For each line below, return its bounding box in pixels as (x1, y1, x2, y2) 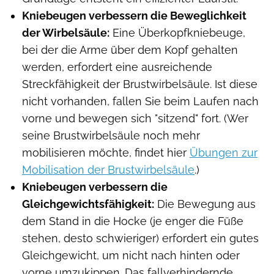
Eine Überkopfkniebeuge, (109, 26, 245, 40)
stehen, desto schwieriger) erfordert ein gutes (22, 232, 259, 245)
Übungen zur (190, 146, 257, 160)
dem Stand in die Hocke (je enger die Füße (22, 215, 243, 228)
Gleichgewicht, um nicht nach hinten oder (22, 249, 240, 262)
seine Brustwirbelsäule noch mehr (22, 129, 200, 143)
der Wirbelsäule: (22, 26, 109, 40)
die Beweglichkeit (148, 9, 246, 23)
